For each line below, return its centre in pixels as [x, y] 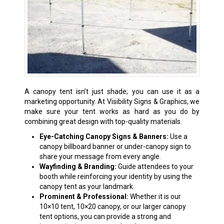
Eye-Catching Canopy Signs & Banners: [104, 136]
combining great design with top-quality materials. [103, 121]
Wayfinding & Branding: [78, 166]
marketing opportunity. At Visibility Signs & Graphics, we [112, 101]
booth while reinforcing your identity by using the [115, 176]
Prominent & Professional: [84, 196]
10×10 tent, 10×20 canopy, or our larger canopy [112, 206]
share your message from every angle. [100, 156]
